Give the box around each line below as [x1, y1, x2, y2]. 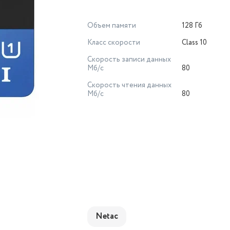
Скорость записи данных [87, 54, 171, 65]
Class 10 [182, 37, 207, 48]
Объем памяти [87, 21, 136, 31]
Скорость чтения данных [87, 80, 171, 90]
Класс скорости [87, 37, 140, 48]
